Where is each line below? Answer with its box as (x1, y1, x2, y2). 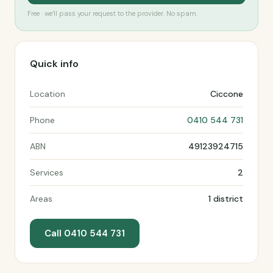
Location (30, 88, 65, 99)
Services (30, 167, 63, 178)
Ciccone (210, 88, 243, 99)
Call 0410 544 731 (44, 227, 125, 239)
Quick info (30, 57, 79, 70)
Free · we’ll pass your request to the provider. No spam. (27, 9, 197, 18)
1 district (208, 193, 243, 204)
